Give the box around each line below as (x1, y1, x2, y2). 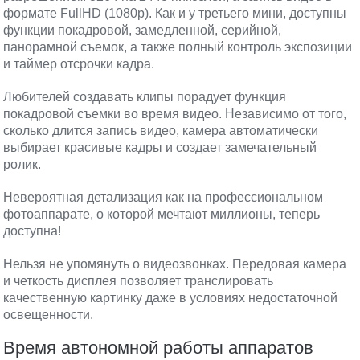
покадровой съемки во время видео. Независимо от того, (3, 107, 347, 121)
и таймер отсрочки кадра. (3, 57, 155, 71)
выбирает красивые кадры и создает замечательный (3, 141, 317, 154)
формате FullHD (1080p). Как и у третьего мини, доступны (3, 6, 347, 20)
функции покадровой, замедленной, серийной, (3, 23, 282, 37)
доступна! (3, 224, 62, 238)
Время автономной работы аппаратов (3, 337, 314, 358)
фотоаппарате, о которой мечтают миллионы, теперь (3, 207, 321, 221)
